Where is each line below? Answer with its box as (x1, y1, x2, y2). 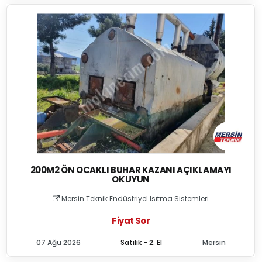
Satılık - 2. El (120, 237, 163, 247)
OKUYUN (112, 173, 150, 185)
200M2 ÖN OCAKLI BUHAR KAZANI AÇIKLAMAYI (30, 164, 232, 176)
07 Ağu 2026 (36, 237, 81, 247)
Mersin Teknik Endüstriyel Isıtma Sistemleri (60, 194, 209, 204)
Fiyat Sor (112, 215, 150, 227)
